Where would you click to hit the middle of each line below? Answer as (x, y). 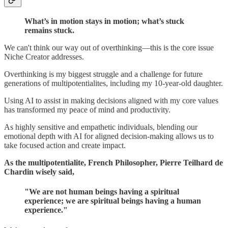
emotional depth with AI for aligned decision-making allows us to (109, 136)
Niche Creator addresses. (44, 57)
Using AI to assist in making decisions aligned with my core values (111, 101)
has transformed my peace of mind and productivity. (87, 110)
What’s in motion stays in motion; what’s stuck (104, 21)
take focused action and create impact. (65, 146)
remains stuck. (49, 31)
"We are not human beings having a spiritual (102, 192)
